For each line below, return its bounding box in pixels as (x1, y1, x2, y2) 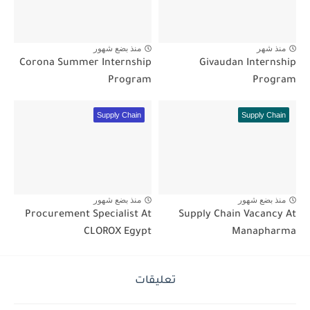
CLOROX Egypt (84, 227, 152, 239)
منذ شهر (257, 44, 286, 54)
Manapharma (232, 227, 296, 239)
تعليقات (134, 275, 176, 288)
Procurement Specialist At (25, 210, 152, 221)
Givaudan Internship (199, 58, 296, 70)
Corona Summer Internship (19, 58, 152, 70)
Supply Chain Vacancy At (179, 210, 296, 221)
